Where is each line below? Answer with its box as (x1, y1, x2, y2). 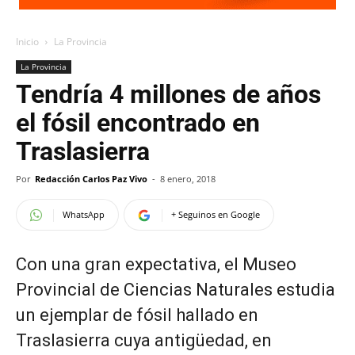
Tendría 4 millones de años (16, 79, 321, 109)
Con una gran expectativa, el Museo (16, 254, 296, 274)
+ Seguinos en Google (171, 208, 260, 220)
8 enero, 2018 (160, 173, 216, 185)
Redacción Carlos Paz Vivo (35, 173, 147, 185)
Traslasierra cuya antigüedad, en (16, 330, 272, 350)
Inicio (16, 35, 39, 48)
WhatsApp (63, 208, 105, 220)
